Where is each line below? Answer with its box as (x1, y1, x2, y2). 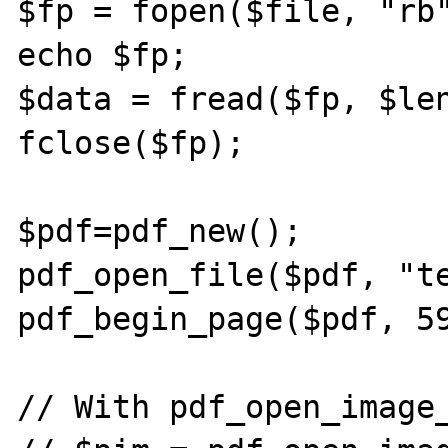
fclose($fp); (17, 124, 246, 161)
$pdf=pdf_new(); (17, 212, 303, 249)
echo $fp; (17, 36, 189, 73)
